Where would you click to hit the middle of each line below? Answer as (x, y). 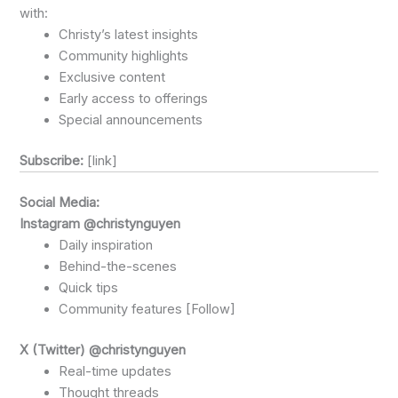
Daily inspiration (106, 245)
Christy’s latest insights (129, 35)
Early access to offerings (134, 99)
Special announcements (131, 120)
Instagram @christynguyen (100, 223)
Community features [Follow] (147, 309)
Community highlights (124, 56)
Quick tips (89, 287)
